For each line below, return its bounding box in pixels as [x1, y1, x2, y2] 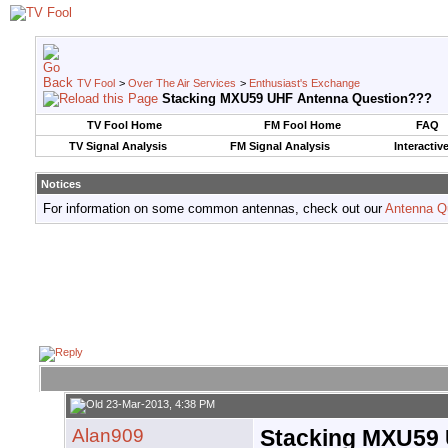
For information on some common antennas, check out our [43, 201, 385, 216]
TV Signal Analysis [68, 140, 167, 152]
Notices [41, 178, 81, 190]
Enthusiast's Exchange [249, 77, 360, 89]
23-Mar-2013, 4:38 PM [103, 398, 215, 411]
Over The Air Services [128, 77, 236, 89]
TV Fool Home [87, 119, 162, 131]
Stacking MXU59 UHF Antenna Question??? [162, 91, 432, 106]
